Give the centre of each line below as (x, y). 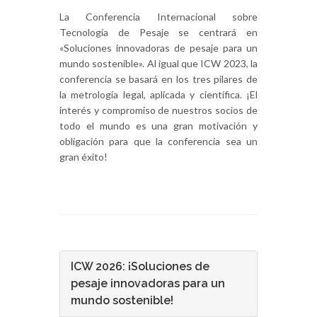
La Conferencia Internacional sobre (158, 17)
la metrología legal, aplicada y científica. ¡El (158, 95)
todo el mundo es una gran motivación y (158, 126)
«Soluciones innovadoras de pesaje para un (158, 48)
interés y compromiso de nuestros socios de (158, 110)
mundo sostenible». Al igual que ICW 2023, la (158, 64)
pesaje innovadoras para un (148, 284)
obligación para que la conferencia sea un (158, 142)
